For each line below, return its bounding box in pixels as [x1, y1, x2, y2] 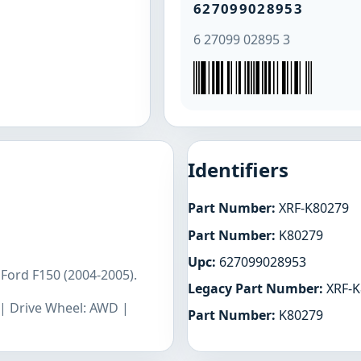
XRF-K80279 [276, 199, 349, 218]
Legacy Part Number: [188, 279, 323, 297]
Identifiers [188, 156, 288, 184]
